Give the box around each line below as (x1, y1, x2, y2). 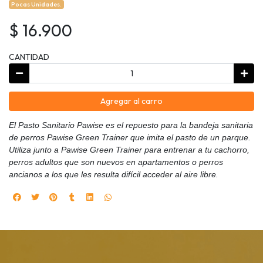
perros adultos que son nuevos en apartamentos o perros (9, 157, 223, 167)
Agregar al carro (100, 96, 163, 106)
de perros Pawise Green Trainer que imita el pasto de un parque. (9, 133, 251, 143)
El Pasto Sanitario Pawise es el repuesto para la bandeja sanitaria (9, 120, 253, 130)
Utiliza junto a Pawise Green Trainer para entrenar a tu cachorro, (9, 145, 249, 155)
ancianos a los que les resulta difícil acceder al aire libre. (9, 170, 218, 180)
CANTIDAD (9, 52, 49, 63)
